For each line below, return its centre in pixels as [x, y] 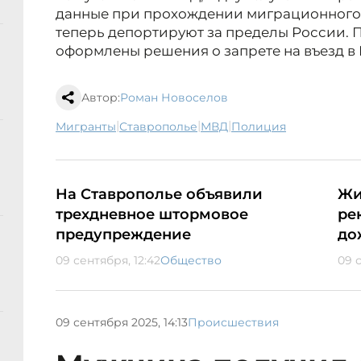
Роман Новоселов [174, 98]
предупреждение [123, 235]
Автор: [101, 98]
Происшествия [233, 322]
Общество [191, 261]
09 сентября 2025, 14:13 [122, 322]
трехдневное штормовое [152, 215]
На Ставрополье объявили [159, 195]
